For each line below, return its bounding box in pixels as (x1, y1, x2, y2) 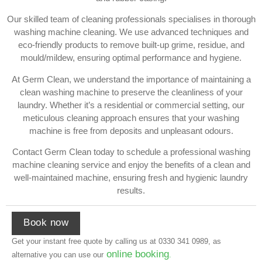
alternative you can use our (12, 250, 104, 260)
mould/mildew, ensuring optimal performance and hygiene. (20, 53, 242, 63)
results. (117, 185, 145, 195)
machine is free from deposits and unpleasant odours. (29, 125, 233, 136)
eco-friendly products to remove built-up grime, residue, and (18, 40, 244, 50)
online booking (104, 249, 169, 260)
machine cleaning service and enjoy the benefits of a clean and (12, 159, 250, 170)
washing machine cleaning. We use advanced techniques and (13, 27, 249, 37)
